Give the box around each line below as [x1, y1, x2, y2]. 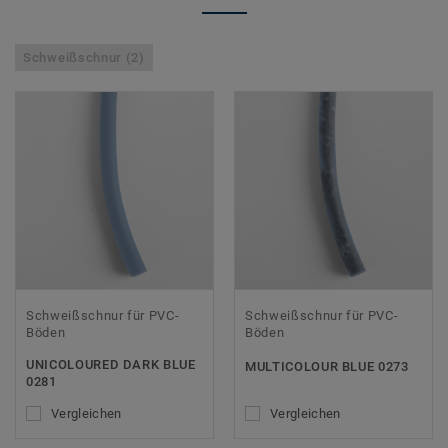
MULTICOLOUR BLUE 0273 [245, 359, 409, 375]
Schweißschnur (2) [23, 50, 145, 66]
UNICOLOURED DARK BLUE [26, 357, 196, 373]
